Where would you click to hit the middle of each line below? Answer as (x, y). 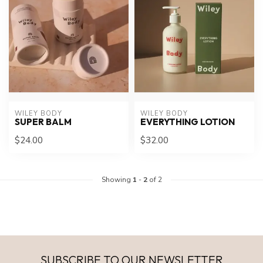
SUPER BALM (43, 122)
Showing (117, 180)
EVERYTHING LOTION (188, 122)
